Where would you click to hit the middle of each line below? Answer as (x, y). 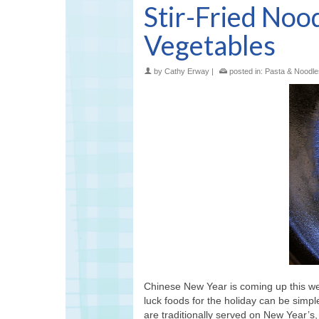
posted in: (246, 72)
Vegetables (210, 45)
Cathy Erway (187, 72)
